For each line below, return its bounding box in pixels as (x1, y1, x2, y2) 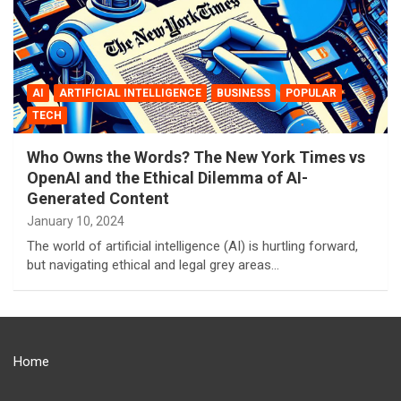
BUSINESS (217, 86, 270, 99)
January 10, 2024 (27, 213, 124, 228)
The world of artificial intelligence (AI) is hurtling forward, (27, 237, 358, 254)
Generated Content (27, 188, 169, 208)
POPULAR (286, 86, 337, 99)
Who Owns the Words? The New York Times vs (27, 147, 365, 166)
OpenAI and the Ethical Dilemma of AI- (27, 167, 308, 187)
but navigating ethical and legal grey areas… (27, 256, 279, 273)
